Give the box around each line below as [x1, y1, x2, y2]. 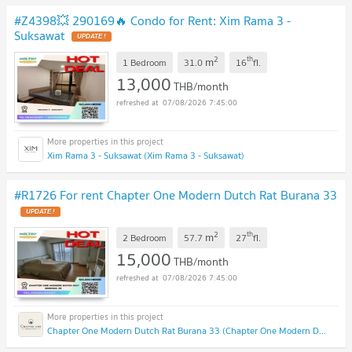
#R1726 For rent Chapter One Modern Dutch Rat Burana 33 [14, 185, 337, 206]
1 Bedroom [123, 54, 167, 70]
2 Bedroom [123, 229, 167, 245]
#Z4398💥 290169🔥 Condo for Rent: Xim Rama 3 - [14, 9, 291, 31]
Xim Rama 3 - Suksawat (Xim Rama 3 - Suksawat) [47, 148, 244, 163]
